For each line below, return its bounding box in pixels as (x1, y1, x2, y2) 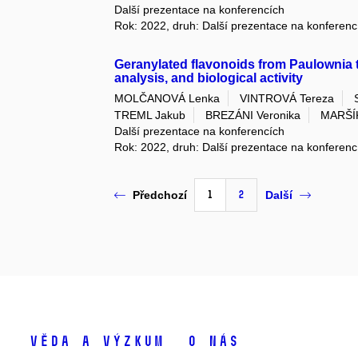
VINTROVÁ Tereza (240, 91, 335, 105)
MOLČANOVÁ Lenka (114, 91, 221, 105)
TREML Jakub (114, 108, 186, 121)
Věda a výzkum (28, 332, 164, 350)
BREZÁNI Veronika (205, 108, 301, 121)
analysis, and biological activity (114, 71, 304, 86)
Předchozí (133, 189, 188, 202)
